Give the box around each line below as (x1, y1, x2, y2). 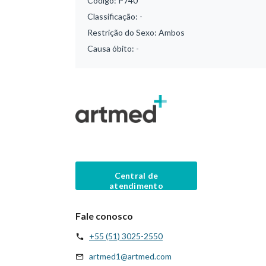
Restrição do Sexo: (87, 27, 159, 37)
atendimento (109, 180, 164, 191)
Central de (114, 170, 159, 180)
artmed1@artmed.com (89, 251, 172, 261)
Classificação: (87, 11, 140, 21)
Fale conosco (75, 210, 133, 221)
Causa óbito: (87, 43, 136, 53)
